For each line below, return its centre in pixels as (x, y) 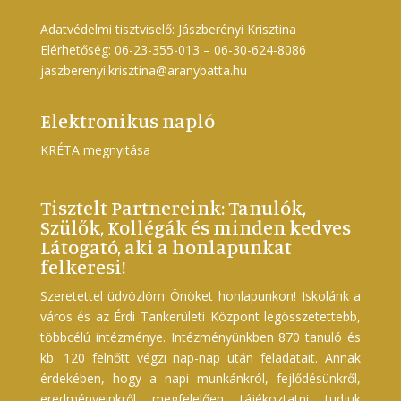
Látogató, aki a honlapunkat (166, 246)
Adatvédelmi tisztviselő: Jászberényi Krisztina (168, 30)
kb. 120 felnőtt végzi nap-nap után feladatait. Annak (200, 357)
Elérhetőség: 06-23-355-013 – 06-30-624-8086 (173, 50)
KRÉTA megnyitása (95, 150)
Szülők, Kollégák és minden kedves (195, 226)
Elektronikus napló (127, 121)
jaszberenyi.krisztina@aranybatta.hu (143, 71)
